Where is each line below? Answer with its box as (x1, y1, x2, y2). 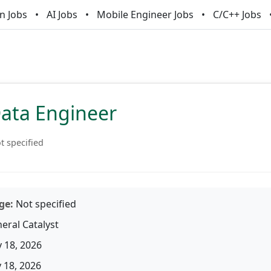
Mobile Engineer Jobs (96, 8, 194, 21)
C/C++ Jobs (212, 8, 261, 21)
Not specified (13, 197, 76, 211)
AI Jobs (46, 8, 77, 21)
